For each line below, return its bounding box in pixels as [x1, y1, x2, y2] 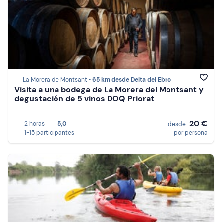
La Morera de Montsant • [23, 76, 92, 84]
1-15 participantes [24, 129, 74, 137]
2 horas [24, 120, 45, 128]
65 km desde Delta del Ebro [92, 76, 171, 84]
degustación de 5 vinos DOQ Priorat [14, 93, 154, 104]
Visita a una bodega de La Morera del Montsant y [14, 84, 204, 95]
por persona [174, 129, 208, 137]
